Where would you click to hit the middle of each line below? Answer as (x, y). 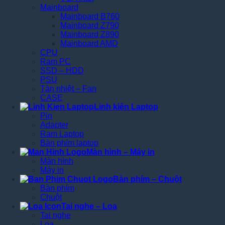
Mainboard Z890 (90, 35)
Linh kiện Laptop (126, 107)
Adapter (54, 125)
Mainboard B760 (90, 17)
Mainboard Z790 (90, 26)
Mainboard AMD (89, 44)
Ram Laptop (62, 134)
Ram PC (55, 62)
